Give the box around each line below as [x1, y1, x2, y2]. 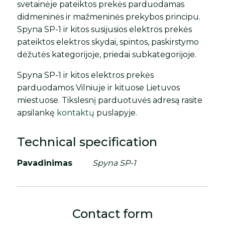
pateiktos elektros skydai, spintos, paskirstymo [17, 37, 199, 47]
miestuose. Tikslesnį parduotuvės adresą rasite [17, 95, 203, 105]
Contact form [72, 206, 153, 221]
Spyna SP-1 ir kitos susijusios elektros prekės [17, 25, 192, 35]
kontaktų [57, 108, 95, 118]
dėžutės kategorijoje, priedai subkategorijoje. [17, 50, 197, 60]
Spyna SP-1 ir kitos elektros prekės [17, 70, 154, 80]
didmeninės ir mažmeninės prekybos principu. [17, 12, 201, 22]
